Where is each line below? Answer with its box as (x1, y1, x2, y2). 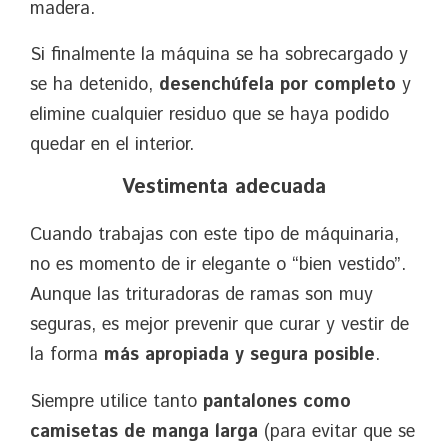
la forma (30, 342, 104, 369)
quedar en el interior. (30, 132, 194, 159)
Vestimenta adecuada (122, 173, 326, 203)
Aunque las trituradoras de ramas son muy (30, 282, 373, 309)
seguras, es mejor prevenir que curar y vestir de (30, 312, 409, 339)
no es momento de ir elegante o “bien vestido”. (30, 252, 406, 279)
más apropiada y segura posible (104, 342, 375, 369)
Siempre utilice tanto (30, 388, 203, 415)
